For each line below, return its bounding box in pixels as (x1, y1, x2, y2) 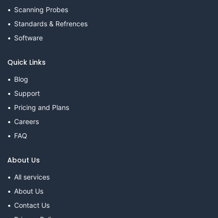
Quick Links (7, 57, 46, 67)
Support (14, 89, 40, 97)
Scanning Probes (14, 5, 68, 14)
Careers (14, 117, 39, 126)
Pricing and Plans (14, 103, 69, 111)
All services (14, 172, 50, 181)
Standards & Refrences (14, 19, 88, 28)
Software (14, 33, 43, 42)
